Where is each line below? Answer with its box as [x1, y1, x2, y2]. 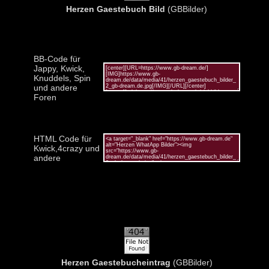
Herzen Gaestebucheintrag [61, 257, 171, 267]
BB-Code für [33, 53, 80, 64]
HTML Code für [33, 133, 92, 144]
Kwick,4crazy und [33, 143, 100, 153]
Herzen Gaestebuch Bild [66, 4, 165, 14]
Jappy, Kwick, [33, 63, 85, 73]
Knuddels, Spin [33, 73, 91, 83]
